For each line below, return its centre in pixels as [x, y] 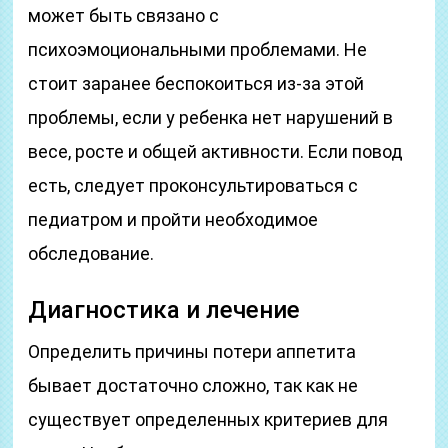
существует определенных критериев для [208, 419]
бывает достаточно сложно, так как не [193, 385]
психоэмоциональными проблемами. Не [198, 49]
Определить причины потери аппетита [192, 351]
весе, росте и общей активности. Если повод [216, 151]
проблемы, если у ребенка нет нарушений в [211, 117]
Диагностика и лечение [164, 310]
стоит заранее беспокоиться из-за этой [196, 83]
